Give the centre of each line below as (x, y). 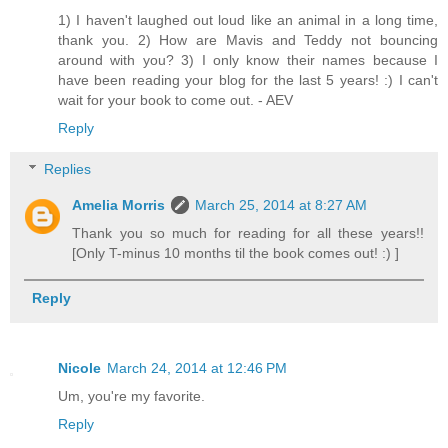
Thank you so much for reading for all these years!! (248, 233)
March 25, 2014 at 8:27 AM (281, 205)
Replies (68, 169)
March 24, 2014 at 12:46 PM (197, 368)
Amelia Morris (119, 205)
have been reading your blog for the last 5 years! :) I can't (248, 79)
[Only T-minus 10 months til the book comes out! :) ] (236, 253)
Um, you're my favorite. (131, 396)
